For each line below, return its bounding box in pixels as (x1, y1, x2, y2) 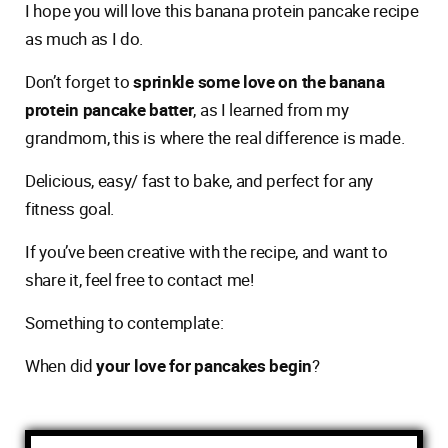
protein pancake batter (25, 98, 194, 121)
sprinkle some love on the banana (129, 70, 385, 93)
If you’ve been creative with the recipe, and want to (25, 240, 388, 263)
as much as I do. (25, 27, 144, 50)
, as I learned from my (193, 98, 349, 121)
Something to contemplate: (25, 311, 224, 334)
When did (25, 354, 97, 377)
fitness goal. (25, 197, 115, 220)
